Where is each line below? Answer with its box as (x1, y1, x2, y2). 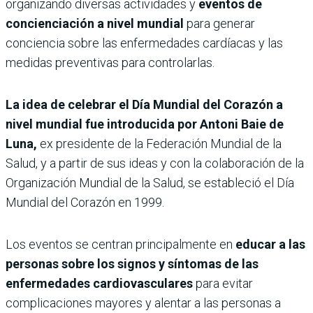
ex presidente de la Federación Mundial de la (40, 136, 282, 151)
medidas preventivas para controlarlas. (6, 54, 214, 70)
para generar (184, 15, 255, 31)
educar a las (235, 236, 305, 252)
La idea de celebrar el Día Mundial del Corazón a (6, 96, 283, 112)
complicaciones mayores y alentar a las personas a (6, 295, 281, 310)
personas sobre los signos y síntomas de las (6, 256, 259, 271)
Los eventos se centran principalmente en (6, 236, 235, 252)
